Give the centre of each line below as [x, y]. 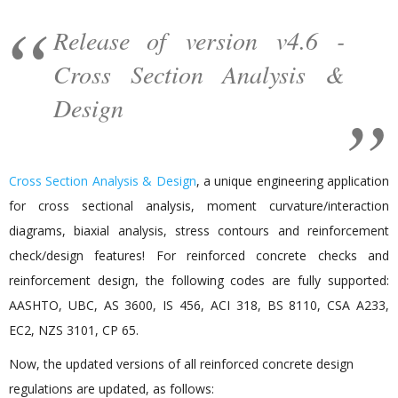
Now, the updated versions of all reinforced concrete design [181, 363]
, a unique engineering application [292, 180]
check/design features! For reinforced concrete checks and [199, 255]
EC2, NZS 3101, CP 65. [74, 330]
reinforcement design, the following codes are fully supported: [199, 280]
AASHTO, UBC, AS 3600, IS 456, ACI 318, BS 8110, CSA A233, [199, 305]
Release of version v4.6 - [199, 40]
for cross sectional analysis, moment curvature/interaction [199, 205]
